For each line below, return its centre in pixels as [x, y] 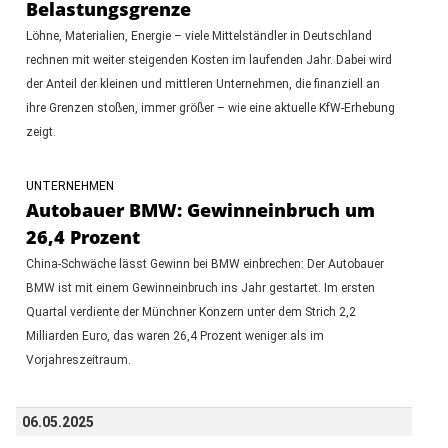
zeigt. [40, 131]
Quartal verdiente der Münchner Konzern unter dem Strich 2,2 [190, 311]
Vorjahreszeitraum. [78, 359]
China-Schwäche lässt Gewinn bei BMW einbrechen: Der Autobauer [204, 263]
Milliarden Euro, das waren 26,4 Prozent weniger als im [174, 335]
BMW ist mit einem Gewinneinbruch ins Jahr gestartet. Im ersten [200, 287]
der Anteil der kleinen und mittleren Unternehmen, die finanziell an [202, 83]
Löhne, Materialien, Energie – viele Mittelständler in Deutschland [198, 35]
